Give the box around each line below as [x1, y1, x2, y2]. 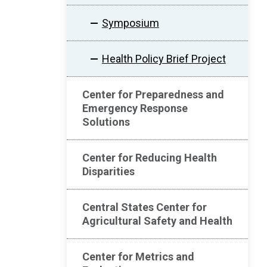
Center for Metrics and [82, 250, 194, 263]
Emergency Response [82, 102, 188, 114]
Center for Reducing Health [82, 151, 217, 164]
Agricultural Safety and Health [82, 215, 232, 227]
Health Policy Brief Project [101, 52, 226, 65]
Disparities [82, 165, 135, 178]
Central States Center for [82, 201, 207, 213]
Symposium [101, 17, 159, 29]
